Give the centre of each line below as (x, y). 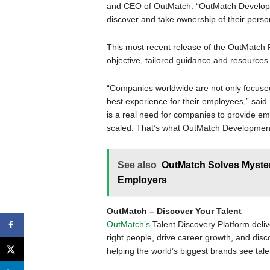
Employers (142, 180)
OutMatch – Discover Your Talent (174, 211)
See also (137, 165)
